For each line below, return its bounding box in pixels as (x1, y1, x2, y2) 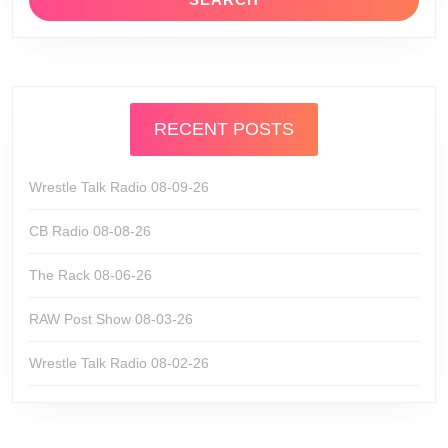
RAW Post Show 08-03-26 (29, 311, 193, 327)
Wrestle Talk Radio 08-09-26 (29, 179, 209, 195)
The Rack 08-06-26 (29, 267, 152, 283)
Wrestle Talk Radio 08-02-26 (29, 355, 209, 371)
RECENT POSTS (154, 119, 294, 139)
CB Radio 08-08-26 (29, 223, 151, 239)
